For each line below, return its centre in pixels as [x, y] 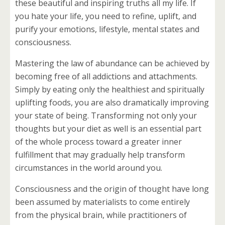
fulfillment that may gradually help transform [100, 155]
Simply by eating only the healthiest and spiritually [110, 90]
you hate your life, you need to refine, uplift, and [106, 16]
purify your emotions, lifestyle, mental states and [107, 29]
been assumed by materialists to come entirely [102, 202]
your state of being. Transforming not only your [106, 116]
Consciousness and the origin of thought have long [112, 189]
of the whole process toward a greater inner [98, 142]
